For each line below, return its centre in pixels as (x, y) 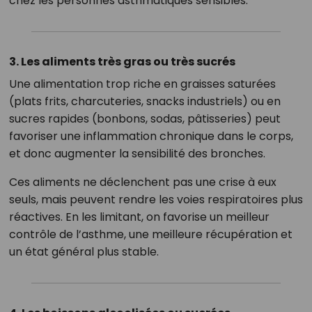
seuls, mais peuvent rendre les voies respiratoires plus (156, 200)
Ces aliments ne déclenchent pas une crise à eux (142, 182)
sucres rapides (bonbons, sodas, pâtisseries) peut (145, 119)
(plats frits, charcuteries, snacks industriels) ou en (145, 101)
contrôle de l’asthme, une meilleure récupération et (150, 234)
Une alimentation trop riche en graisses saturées (142, 84)
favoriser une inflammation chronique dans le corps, (151, 136)
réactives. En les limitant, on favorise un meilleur (139, 217)
